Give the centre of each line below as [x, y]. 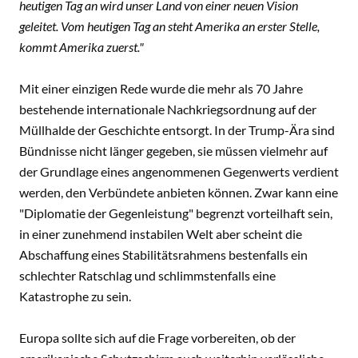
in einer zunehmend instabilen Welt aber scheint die [161, 234]
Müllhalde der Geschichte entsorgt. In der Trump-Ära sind [177, 130]
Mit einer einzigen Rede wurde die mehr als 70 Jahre [161, 88]
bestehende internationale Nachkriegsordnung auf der [168, 109]
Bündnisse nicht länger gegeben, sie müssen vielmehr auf [173, 151]
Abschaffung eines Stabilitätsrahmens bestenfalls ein [163, 255]
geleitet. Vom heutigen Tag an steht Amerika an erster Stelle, [169, 26]
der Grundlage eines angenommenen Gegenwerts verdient [179, 171]
